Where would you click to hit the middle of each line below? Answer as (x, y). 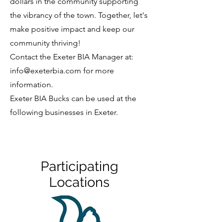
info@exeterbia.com (46, 71)
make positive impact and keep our (72, 29)
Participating (79, 166)
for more (98, 71)
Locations (79, 182)
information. (31, 84)
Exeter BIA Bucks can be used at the (73, 98)
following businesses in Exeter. (64, 112)
